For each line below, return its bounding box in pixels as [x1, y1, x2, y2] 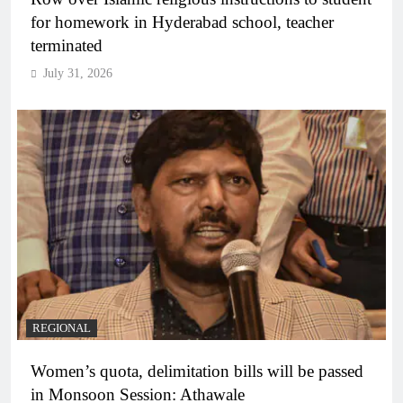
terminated [31, 35, 103, 55]
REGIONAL [32, 321, 91, 335]
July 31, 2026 [43, 66, 112, 80]
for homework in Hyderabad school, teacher [31, 12, 334, 31]
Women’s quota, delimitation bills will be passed [31, 361, 363, 381]
